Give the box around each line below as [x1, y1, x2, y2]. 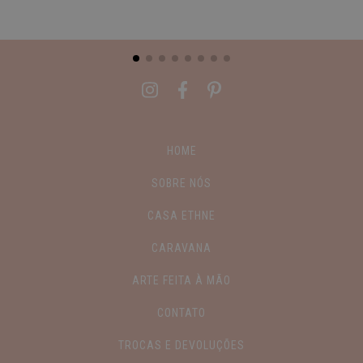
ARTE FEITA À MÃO [132, 274, 231, 288]
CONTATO [157, 306, 206, 320]
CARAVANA [152, 241, 211, 255]
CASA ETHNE [147, 209, 216, 223]
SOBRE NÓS [152, 177, 211, 190]
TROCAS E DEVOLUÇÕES [118, 339, 245, 352]
